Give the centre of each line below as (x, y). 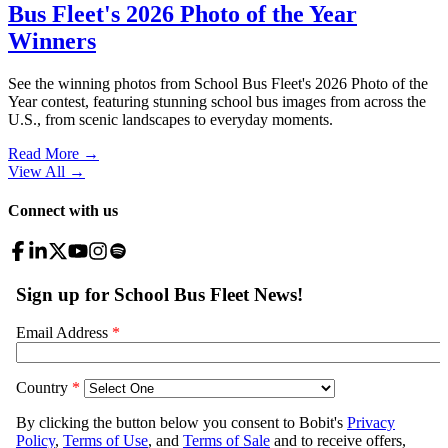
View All (36, 171)
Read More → (53, 153)
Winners (52, 40)
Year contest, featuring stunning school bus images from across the (217, 101)
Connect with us (63, 211)
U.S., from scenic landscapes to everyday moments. (170, 119)
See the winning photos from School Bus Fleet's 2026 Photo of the (218, 83)
